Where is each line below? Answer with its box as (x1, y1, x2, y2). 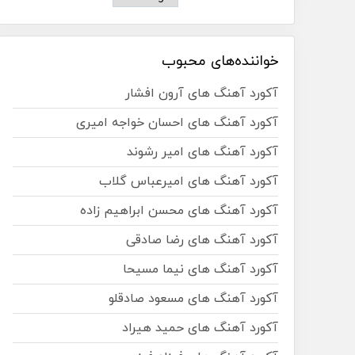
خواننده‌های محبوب (162, 51, 278, 71)
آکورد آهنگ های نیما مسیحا (123, 260, 278, 278)
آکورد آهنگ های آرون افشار (125, 84, 278, 102)
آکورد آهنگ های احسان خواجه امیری (76, 113, 278, 132)
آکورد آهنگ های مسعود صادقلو (109, 289, 278, 307)
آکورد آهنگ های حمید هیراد (122, 319, 278, 337)
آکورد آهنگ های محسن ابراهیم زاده (80, 201, 278, 219)
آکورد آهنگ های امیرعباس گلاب (99, 172, 278, 190)
